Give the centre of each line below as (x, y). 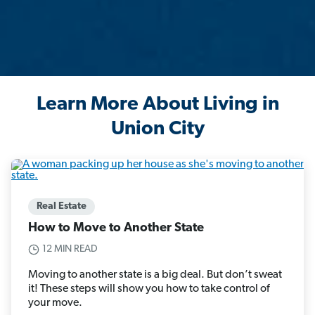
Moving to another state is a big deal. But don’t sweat (155, 275)
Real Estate (62, 207)
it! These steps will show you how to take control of (149, 289)
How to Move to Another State (116, 229)
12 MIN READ (70, 250)
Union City (157, 130)
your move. (55, 303)
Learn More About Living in (157, 105)
